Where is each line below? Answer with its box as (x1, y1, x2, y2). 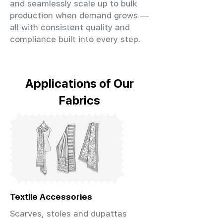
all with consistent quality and (10, 22, 130, 32)
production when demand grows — (10, 10, 149, 20)
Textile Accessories (10, 192, 92, 202)
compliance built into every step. (10, 34, 141, 44)
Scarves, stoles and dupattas (10, 209, 127, 219)
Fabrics (58, 93, 100, 107)
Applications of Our (25, 76, 134, 90)
